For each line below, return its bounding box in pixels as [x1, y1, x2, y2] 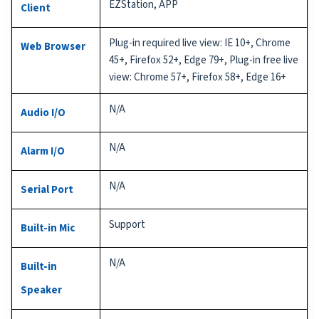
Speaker [21, 282, 62, 298]
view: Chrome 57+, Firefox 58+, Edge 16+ [109, 69, 286, 85]
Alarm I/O [21, 143, 65, 159]
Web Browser [21, 38, 85, 54]
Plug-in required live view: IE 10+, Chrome [109, 35, 291, 51]
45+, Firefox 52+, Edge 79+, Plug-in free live [109, 52, 298, 68]
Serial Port [21, 182, 73, 197]
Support [109, 216, 145, 232]
